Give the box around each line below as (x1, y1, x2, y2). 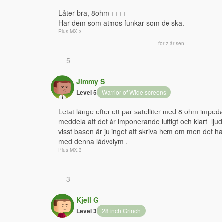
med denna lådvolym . (58, 136, 128, 146)
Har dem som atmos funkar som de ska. (58, 17, 184, 28)
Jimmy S (76, 76, 105, 86)
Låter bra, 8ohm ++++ (58, 7, 129, 18)
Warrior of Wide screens (102, 87, 166, 96)
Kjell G (76, 194, 99, 205)
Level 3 (76, 206, 97, 215)
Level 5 (76, 87, 97, 97)
